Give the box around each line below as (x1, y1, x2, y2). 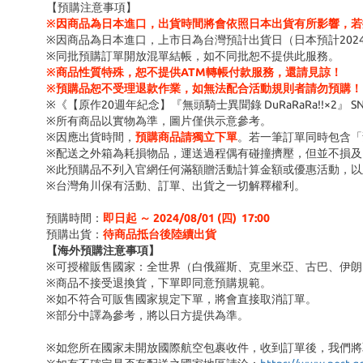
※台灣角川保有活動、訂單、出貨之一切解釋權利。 (46, 179, 305, 192)
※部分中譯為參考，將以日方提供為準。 (46, 309, 249, 322)
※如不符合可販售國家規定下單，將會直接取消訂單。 (46, 293, 317, 305)
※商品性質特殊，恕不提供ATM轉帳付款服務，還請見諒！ (46, 66, 342, 79)
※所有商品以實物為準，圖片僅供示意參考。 (46, 114, 271, 127)
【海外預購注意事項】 (46, 244, 160, 257)
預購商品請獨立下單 (135, 130, 237, 143)
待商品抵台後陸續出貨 (103, 228, 216, 241)
